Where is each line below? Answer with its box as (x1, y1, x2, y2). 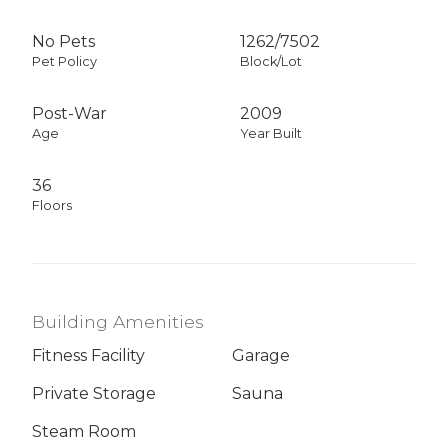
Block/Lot (240, 53, 302, 69)
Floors (32, 197, 72, 213)
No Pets (32, 31, 95, 51)
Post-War (32, 103, 107, 123)
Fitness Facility (32, 346, 145, 366)
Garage (232, 346, 290, 366)
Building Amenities (32, 310, 204, 332)
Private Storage (32, 384, 156, 404)
